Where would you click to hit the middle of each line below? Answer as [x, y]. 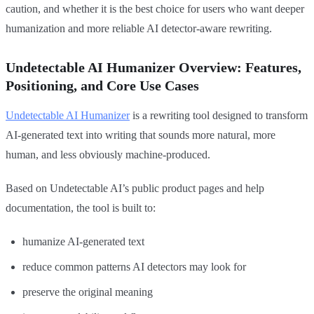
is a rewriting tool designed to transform [219, 115]
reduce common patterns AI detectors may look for [134, 266]
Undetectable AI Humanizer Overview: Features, [153, 67]
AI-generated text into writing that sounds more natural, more [141, 135]
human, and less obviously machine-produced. [108, 154]
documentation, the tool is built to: [81, 207]
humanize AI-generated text [83, 241]
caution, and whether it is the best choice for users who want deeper [155, 8]
